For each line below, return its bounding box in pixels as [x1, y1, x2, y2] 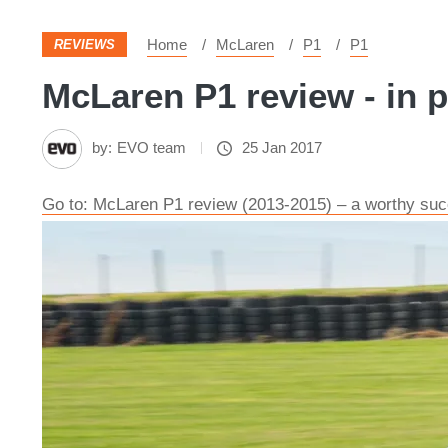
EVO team [117, 139, 186, 156]
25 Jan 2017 [242, 139, 322, 156]
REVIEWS [54, 37, 115, 52]
